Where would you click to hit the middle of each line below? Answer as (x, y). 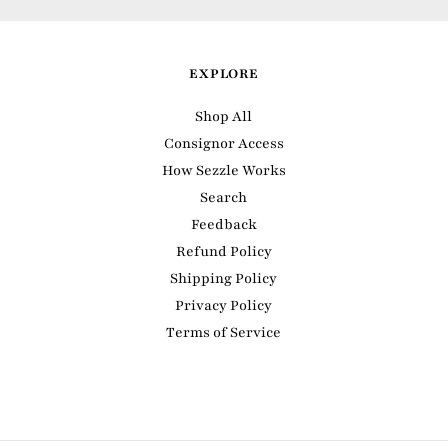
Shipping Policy (224, 279)
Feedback (223, 225)
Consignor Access (223, 144)
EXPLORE (224, 74)
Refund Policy (223, 252)
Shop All (224, 117)
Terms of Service (224, 333)
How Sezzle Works (223, 171)
